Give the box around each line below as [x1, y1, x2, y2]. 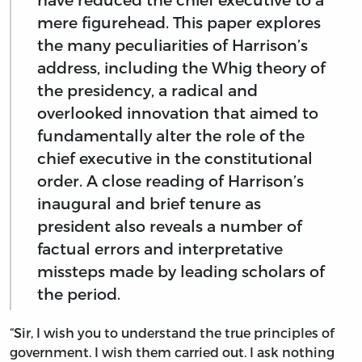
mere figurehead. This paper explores [37, 12, 321, 32]
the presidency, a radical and [37, 80, 258, 99]
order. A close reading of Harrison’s [37, 170, 304, 190]
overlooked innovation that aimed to [37, 103, 318, 122]
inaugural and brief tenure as [37, 193, 261, 213]
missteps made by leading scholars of [37, 261, 325, 280]
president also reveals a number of [37, 216, 302, 235]
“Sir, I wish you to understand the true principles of [10, 325, 334, 341]
